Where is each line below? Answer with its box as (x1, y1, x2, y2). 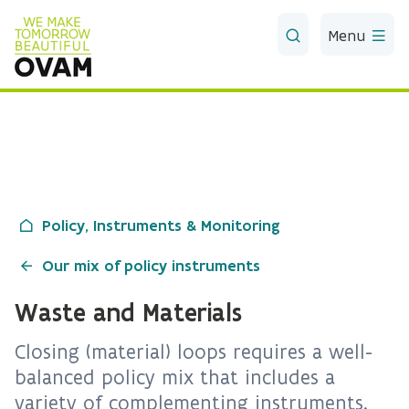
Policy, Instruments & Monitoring (42, 215, 280, 236)
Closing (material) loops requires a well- (15, 340, 372, 364)
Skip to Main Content (6, 8, 153, 26)
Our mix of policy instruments (42, 256, 260, 276)
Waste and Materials (15, 297, 242, 328)
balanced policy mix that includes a (15, 365, 335, 390)
